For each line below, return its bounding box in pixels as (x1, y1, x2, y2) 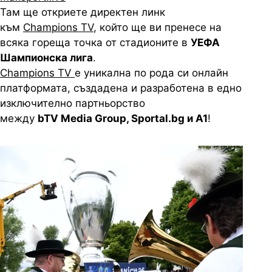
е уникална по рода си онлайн (75, 67, 228, 80)
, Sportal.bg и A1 (126, 112, 208, 125)
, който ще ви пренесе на (93, 21, 222, 34)
